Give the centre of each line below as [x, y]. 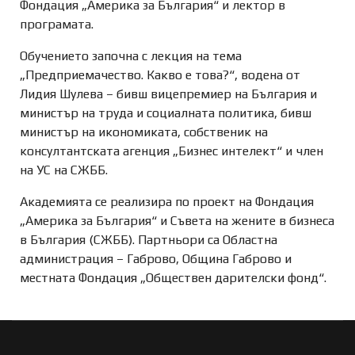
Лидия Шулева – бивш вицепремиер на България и [168, 94]
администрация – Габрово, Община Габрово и [156, 259]
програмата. [57, 24]
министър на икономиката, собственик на [144, 132]
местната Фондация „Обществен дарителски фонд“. [173, 278]
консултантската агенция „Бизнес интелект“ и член [172, 151]
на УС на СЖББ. [67, 170]
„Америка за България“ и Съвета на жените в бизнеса [177, 221]
